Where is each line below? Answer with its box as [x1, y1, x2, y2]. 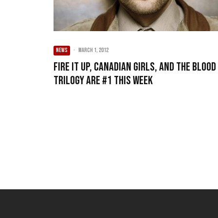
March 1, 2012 [78, 47, 109, 54]
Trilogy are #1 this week [54, 73, 153, 88]
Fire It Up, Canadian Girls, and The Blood [54, 60, 216, 74]
